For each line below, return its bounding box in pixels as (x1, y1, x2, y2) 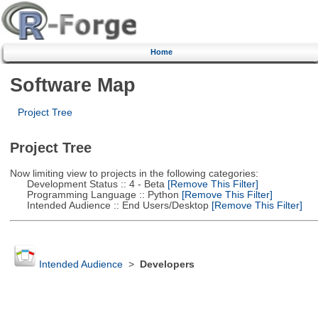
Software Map (9, 73, 136, 96)
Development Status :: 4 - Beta (9, 178, 165, 190)
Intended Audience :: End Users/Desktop (9, 199, 209, 211)
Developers (139, 259, 194, 270)
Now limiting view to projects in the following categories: (9, 168, 258, 179)
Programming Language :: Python (9, 189, 179, 200)
